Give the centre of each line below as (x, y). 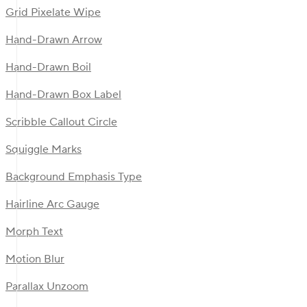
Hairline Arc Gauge (52, 205)
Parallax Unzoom (47, 287)
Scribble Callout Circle (61, 122)
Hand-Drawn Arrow (54, 40)
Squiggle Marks (44, 150)
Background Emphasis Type (74, 177)
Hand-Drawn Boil (48, 67)
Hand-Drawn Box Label (63, 95)
